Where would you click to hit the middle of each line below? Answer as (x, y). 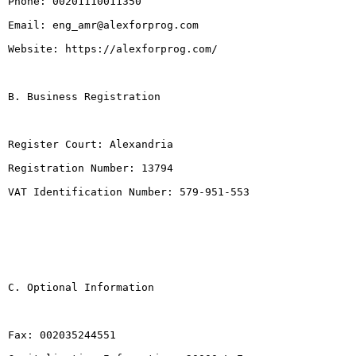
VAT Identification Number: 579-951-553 (129, 192)
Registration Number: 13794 (91, 168)
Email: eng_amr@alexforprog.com (103, 25)
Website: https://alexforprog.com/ (113, 49)
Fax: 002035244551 (62, 335)
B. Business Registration (84, 97)
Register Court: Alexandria (91, 145)
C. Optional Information (81, 288)
